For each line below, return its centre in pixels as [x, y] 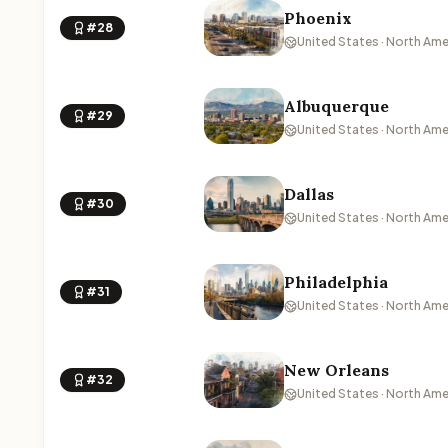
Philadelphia [336, 282]
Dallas [309, 194]
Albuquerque [336, 106]
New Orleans [336, 370]
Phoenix [318, 18]
